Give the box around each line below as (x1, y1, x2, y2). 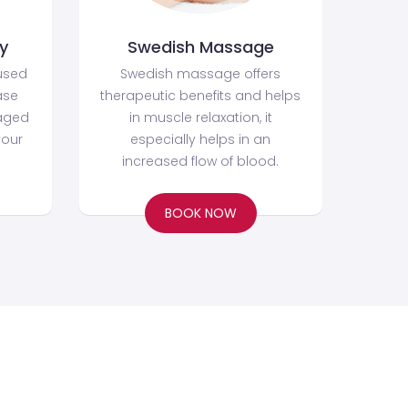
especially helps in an (130, 129, 271, 148)
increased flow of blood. (122, 151, 280, 170)
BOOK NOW (164, 203, 237, 222)
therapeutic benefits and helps (100, 86, 301, 105)
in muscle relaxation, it (128, 107, 272, 127)
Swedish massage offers (120, 64, 281, 83)
